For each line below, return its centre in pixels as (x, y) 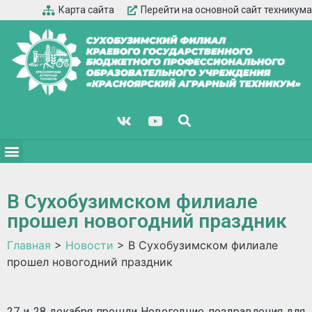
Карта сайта (86, 10)
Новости (89, 245)
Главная (29, 245)
